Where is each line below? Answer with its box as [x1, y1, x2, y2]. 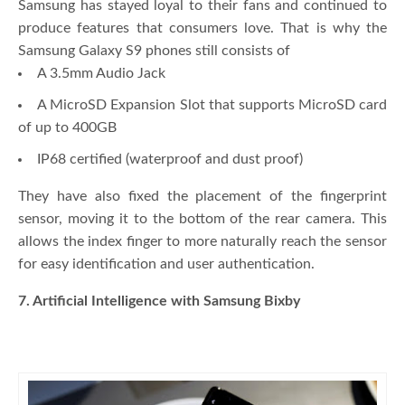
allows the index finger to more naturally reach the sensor [18, 233, 387, 249]
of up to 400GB [18, 119, 117, 135]
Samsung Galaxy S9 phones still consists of [18, 42, 290, 58]
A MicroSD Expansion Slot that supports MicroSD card [37, 97, 387, 112]
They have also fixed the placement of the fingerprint [18, 188, 387, 203]
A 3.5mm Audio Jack [37, 65, 165, 80]
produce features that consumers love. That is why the [18, 20, 387, 35]
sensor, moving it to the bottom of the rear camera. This [18, 211, 387, 226]
